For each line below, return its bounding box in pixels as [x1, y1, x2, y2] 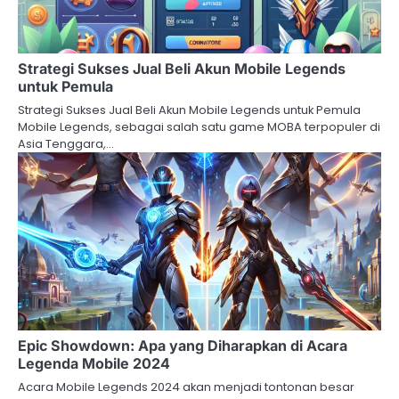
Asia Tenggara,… [18, 134, 114, 152]
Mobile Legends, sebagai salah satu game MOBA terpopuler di [18, 118, 380, 135]
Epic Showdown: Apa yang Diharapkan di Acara [18, 336, 347, 354]
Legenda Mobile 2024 [18, 354, 170, 372]
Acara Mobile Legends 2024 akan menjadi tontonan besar [18, 378, 354, 395]
